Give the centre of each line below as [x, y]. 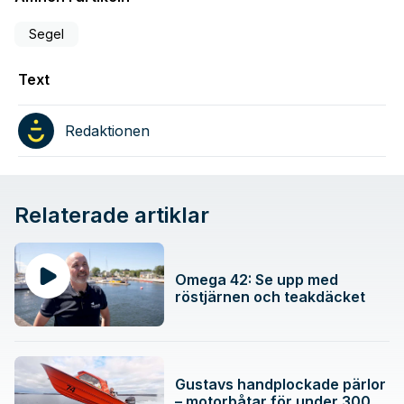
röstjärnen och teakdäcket [271, 296]
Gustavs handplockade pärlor [281, 385]
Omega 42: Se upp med [257, 279]
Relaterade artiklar [112, 216]
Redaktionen [107, 131]
